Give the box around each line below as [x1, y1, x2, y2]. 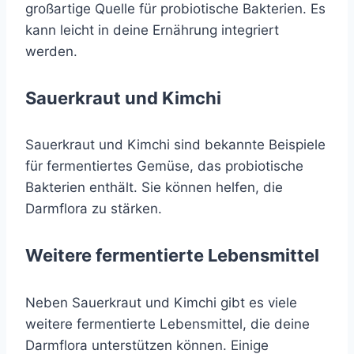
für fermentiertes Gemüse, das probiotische [25, 158, 303, 175]
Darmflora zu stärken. [25, 201, 162, 217]
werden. [25, 43, 77, 59]
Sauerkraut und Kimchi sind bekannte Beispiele [25, 137, 326, 153]
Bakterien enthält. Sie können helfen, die [25, 179, 283, 196]
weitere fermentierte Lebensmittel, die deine [25, 315, 310, 332]
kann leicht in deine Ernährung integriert [25, 21, 279, 38]
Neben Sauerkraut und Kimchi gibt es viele [25, 294, 297, 311]
